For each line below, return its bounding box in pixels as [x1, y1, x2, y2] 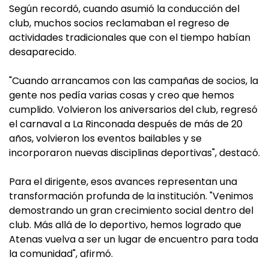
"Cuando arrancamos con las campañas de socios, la [9, 74, 258, 88]
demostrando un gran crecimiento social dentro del [9, 204, 253, 218]
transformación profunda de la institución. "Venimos [9, 189, 253, 204]
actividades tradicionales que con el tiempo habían [9, 31, 250, 45]
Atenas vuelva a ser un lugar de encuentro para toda [9, 232, 258, 247]
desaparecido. [9, 45, 76, 59]
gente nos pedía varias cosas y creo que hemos [9, 88, 234, 103]
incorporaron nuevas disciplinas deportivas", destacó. [9, 146, 260, 160]
